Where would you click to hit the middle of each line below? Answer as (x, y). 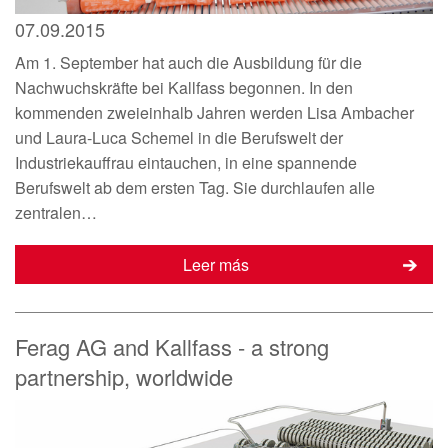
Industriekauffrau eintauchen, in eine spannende (186, 163)
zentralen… (56, 213)
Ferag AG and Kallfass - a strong (172, 347)
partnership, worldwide (124, 377)
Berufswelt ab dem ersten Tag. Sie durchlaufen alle (195, 188)
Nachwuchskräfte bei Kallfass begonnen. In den (184, 88)
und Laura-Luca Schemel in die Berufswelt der (179, 138)
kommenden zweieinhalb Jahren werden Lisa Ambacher (214, 113)
